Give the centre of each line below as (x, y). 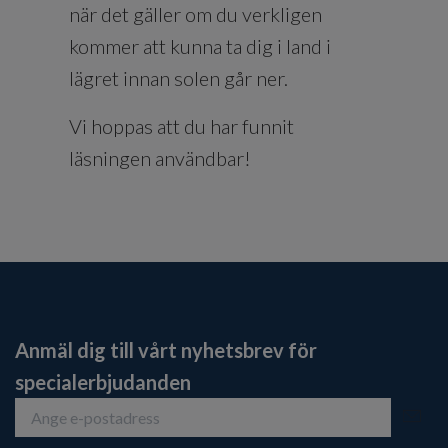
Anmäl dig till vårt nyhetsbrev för (166, 349)
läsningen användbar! (160, 157)
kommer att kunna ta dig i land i (200, 45)
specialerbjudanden (103, 381)
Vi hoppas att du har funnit (181, 125)
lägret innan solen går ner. (178, 77)
